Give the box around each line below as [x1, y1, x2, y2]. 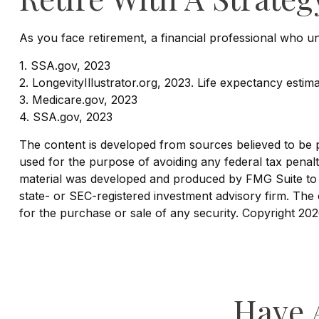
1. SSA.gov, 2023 [19, 58, 110, 73]
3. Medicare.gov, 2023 [19, 92, 137, 107]
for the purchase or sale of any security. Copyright [19, 205, 298, 220]
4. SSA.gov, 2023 [19, 109, 113, 124]
